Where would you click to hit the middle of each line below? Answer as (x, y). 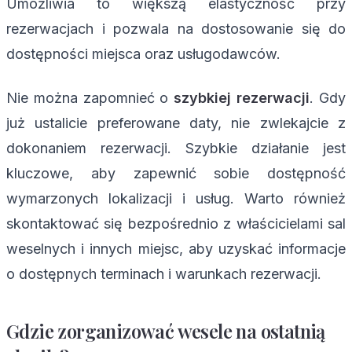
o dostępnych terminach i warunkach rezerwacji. (164, 273)
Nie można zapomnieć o (90, 97)
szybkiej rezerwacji (242, 97)
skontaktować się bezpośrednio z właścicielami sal (176, 223)
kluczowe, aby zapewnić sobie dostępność (176, 173)
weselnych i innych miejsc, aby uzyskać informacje (176, 248)
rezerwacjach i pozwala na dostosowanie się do (176, 28)
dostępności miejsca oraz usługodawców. (143, 53)
